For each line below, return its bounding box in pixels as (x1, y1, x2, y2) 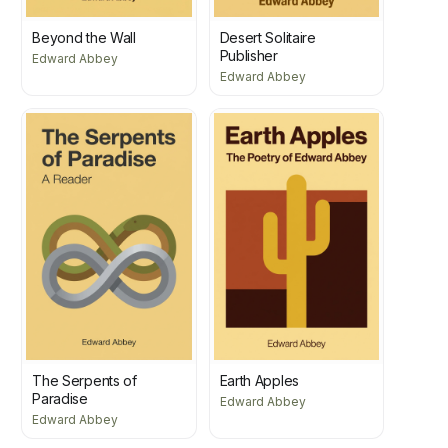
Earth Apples (219, 371, 299, 389)
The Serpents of (32, 371, 137, 389)
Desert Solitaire (219, 29, 316, 47)
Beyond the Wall (32, 29, 136, 47)
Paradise (32, 389, 88, 407)
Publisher (219, 47, 278, 65)
